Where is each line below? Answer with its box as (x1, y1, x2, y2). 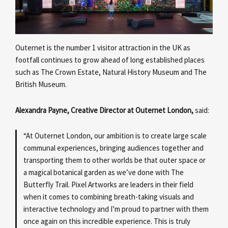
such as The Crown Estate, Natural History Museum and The (15, 67, 207, 77)
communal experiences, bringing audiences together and (23, 142, 204, 153)
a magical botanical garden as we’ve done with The (23, 167, 184, 177)
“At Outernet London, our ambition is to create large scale (23, 130, 207, 140)
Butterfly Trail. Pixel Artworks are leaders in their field (23, 179, 194, 189)
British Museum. (15, 79, 67, 90)
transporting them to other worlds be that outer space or (23, 155, 206, 165)
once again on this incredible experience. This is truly (23, 216, 191, 226)
